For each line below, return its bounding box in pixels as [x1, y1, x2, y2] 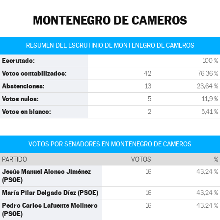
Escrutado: [2, 56, 35, 64]
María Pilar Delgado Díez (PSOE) [2, 189, 98, 196]
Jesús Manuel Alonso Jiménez [2, 167, 91, 175]
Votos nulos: [2, 95, 39, 103]
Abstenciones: [2, 82, 45, 90]
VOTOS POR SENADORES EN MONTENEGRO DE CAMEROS [28, 140, 192, 148]
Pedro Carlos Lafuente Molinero [2, 201, 98, 209]
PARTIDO [2, 156, 27, 163]
